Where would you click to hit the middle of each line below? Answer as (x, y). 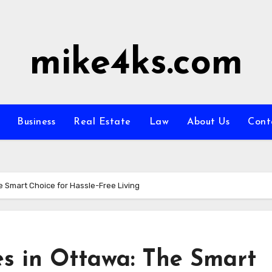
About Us (208, 122)
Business (36, 122)
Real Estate (102, 122)
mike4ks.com (136, 64)
